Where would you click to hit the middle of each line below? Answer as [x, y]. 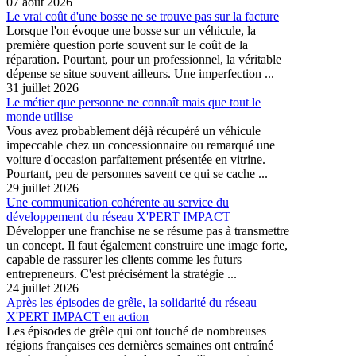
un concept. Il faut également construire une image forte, [147, 246]
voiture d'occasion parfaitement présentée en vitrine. [136, 160]
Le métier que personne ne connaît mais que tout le [133, 103]
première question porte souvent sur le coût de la [127, 45]
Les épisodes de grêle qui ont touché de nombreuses [136, 331]
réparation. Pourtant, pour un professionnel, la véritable [144, 60]
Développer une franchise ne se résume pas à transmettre [148, 231]
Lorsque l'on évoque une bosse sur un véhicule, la [131, 31]
